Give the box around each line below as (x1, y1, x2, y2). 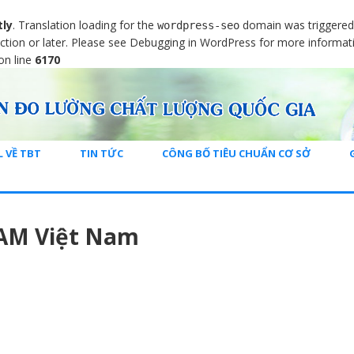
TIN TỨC (80, 145, 123, 160)
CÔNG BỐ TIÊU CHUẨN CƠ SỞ (162, 145, 311, 160)
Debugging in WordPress (130, 35, 256, 50)
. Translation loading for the (13, 17, 157, 32)
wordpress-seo (157, 19, 239, 32)
